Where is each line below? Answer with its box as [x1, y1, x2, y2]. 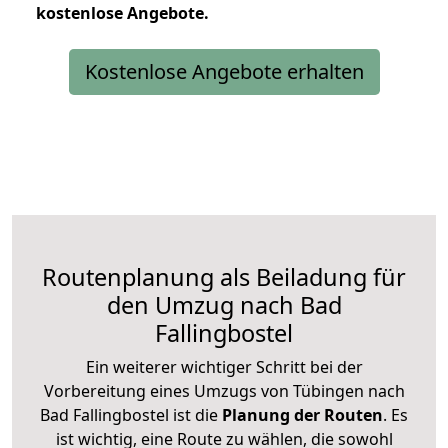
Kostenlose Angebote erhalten [84, 57, 364, 85]
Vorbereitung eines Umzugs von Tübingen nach [43, 379, 405, 402]
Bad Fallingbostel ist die [40, 403, 218, 426]
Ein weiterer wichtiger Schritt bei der [85, 355, 363, 378]
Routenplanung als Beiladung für [42, 260, 406, 293]
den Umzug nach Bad [106, 288, 342, 321]
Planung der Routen [218, 403, 383, 426]
